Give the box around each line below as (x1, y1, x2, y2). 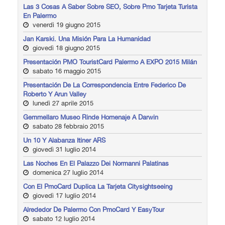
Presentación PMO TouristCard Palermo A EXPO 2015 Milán (23, 58, 197, 66)
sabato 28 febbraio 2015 (31, 122, 104, 130)
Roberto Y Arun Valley (23, 90, 86, 98)
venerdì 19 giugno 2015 (31, 21, 100, 29)
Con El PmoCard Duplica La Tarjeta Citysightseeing (23, 182, 172, 190)
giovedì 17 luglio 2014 (31, 191, 96, 199)
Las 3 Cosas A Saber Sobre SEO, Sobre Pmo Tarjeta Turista (23, 3, 197, 11)
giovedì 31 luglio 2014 (31, 145, 96, 153)
